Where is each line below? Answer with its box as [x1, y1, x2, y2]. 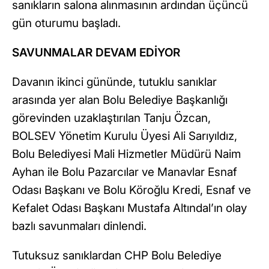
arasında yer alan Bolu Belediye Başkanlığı [12, 93, 228, 107]
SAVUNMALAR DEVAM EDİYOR [12, 46, 180, 60]
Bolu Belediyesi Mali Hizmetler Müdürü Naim [12, 147, 241, 162]
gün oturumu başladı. [12, 16, 121, 31]
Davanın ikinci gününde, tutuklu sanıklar [12, 75, 217, 89]
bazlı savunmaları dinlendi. [12, 219, 147, 234]
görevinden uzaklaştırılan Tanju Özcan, [12, 111, 211, 125]
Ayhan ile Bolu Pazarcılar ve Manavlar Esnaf [12, 165, 237, 180]
